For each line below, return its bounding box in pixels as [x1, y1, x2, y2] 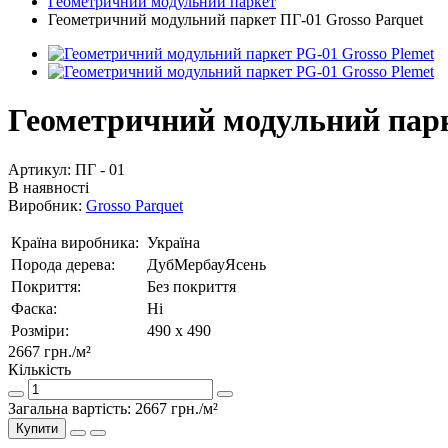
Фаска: [11, 299, 61, 317]
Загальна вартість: [8, 399, 135, 417]
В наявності [8, 178, 89, 196]
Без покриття [147, 277, 236, 295]
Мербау [174, 255, 225, 273]
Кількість [8, 360, 71, 378]
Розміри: [11, 321, 73, 339]
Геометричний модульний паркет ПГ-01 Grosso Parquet [48, 11, 423, 28]
